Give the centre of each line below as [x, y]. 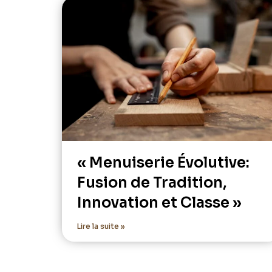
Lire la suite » [101, 226]
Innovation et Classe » [159, 203]
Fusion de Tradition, [152, 183]
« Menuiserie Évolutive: [163, 163]
